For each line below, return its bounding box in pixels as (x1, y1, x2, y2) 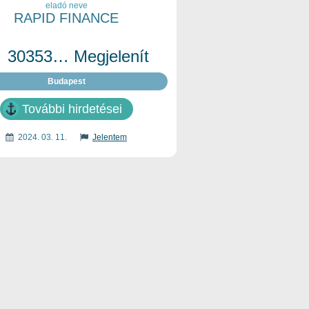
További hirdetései (21, 102, 122, 116)
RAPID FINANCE (14, 10, 119, 26)
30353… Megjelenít (8, 47, 149, 66)
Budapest (47, 77, 86, 86)
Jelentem (92, 132, 127, 142)
